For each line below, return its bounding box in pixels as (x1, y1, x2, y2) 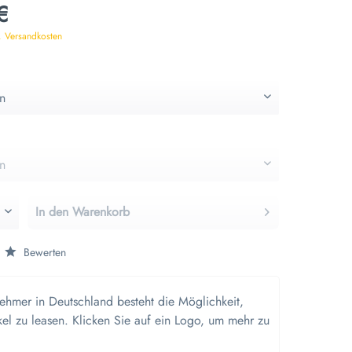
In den (35, 203, 69, 222)
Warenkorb (72, 203, 130, 222)
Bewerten (20, 244, 67, 260)
